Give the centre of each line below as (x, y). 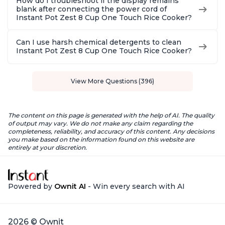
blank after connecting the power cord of (91, 9)
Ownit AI (70, 186)
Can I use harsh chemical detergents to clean (99, 42)
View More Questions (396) (113, 81)
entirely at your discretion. (47, 148)
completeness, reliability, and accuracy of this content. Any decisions (111, 132)
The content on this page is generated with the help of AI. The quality (111, 116)
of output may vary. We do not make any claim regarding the (100, 124)
